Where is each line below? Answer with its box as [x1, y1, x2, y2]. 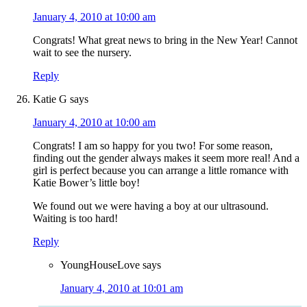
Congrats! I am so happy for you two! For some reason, [33, 140, 273, 152]
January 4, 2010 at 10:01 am [60, 282, 183, 295]
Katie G [33, 93, 67, 106]
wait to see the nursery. [33, 47, 132, 59]
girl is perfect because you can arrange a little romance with [33, 164, 288, 177]
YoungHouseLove [60, 259, 140, 271]
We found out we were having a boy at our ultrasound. [33, 200, 269, 212]
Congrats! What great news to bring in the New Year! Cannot [33, 34, 297, 47]
